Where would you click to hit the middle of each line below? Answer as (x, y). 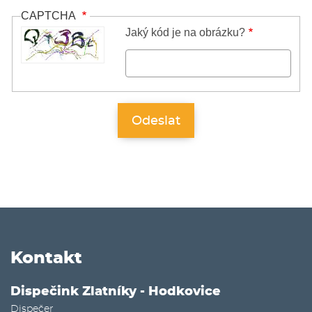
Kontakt (46, 258)
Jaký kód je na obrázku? (185, 32)
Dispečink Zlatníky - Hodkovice (116, 291)
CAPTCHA (50, 16)
